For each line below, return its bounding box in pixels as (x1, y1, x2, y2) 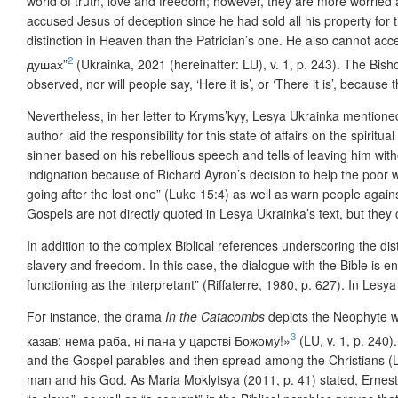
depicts (268, 307, 308, 326)
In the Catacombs (165, 307, 268, 326)
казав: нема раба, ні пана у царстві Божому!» (27, 330, 291, 349)
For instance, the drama (27, 307, 165, 326)
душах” (27, 55, 68, 74)
